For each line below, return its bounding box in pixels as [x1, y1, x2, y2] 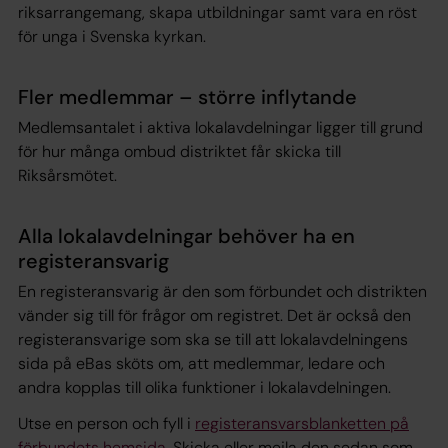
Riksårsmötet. [18, 164, 117, 186]
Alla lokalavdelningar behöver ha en [18, 222, 355, 249]
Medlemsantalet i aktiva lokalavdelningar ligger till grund [18, 116, 423, 138]
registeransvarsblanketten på [195, 412, 409, 434]
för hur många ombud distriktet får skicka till [18, 140, 341, 162]
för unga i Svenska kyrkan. [18, 25, 206, 47]
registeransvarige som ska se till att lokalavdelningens [18, 328, 408, 350]
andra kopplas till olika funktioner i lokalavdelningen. [18, 376, 391, 398]
